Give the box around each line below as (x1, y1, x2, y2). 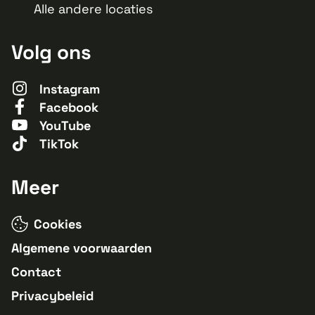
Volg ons (11, 39, 91, 65)
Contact (11, 264, 61, 280)
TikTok (39, 136, 79, 152)
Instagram (39, 81, 100, 97)
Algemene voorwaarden (11, 240, 152, 256)
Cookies (34, 216, 82, 232)
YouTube (39, 117, 91, 134)
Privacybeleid (11, 288, 94, 304)
